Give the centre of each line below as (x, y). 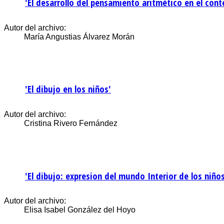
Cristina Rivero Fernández (71, 123)
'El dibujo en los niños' (68, 89)
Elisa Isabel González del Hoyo (80, 210)
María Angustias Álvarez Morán (79, 36)
